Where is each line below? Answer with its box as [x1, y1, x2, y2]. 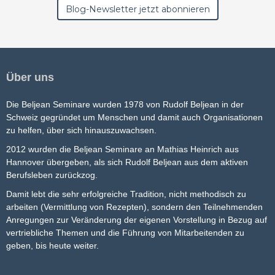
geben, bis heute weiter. [6, 241, 99, 251]
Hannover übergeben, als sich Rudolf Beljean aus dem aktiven [6, 157, 248, 168]
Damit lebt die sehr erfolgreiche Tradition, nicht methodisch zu [6, 189, 246, 199]
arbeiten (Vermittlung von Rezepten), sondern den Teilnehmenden [6, 202, 263, 212]
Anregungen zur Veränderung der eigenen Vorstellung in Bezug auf [6, 215, 267, 225]
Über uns [6, 71, 54, 84]
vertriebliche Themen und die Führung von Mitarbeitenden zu [6, 228, 244, 238]
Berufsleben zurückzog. [6, 170, 98, 180]
